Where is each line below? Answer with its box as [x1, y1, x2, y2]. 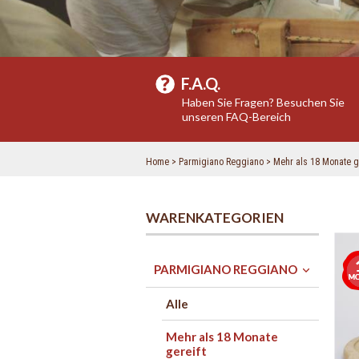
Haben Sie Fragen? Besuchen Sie [182, 95, 345, 109]
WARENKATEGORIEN [146, 209, 284, 226]
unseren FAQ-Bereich [182, 110, 291, 123]
